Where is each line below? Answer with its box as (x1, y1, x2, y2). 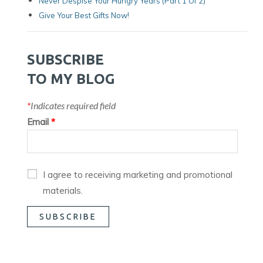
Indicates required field (31, 99, 116, 111)
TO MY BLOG (27, 70, 116, 87)
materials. (43, 184, 83, 196)
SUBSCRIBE (27, 51, 104, 68)
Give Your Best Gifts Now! (39, 10, 130, 20)
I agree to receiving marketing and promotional (43, 168, 233, 180)
